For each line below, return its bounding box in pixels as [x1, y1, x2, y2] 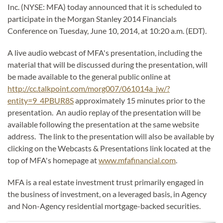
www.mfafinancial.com [99, 155, 176, 165]
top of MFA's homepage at [7, 155, 99, 165]
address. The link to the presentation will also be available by [7, 131, 214, 141]
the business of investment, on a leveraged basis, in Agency [7, 189, 207, 199]
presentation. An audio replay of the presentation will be [7, 108, 201, 117]
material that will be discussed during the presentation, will [7, 60, 208, 70]
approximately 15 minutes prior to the [74, 96, 205, 106]
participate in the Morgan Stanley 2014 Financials [7, 14, 177, 24]
